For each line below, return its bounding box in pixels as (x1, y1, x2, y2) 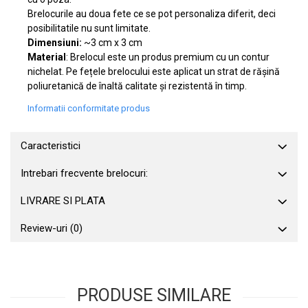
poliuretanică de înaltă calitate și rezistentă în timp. (27, 80, 247, 91)
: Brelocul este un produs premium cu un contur (66, 52, 269, 63)
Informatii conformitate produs (27, 103, 150, 113)
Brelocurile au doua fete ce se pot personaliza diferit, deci (27, 8, 276, 19)
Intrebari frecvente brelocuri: (21, 167, 148, 179)
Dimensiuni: (27, 37, 84, 48)
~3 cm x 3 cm (84, 37, 142, 48)
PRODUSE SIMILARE (77, 285, 231, 305)
